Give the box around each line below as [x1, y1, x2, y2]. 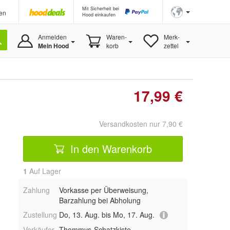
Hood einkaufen [82, 11, 116, 18]
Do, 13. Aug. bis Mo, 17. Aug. [59, 209, 155, 220]
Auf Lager [27, 166, 61, 176]
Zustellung [23, 209, 57, 220]
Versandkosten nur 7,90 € [99, 119, 183, 129]
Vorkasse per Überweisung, [59, 185, 148, 195]
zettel [163, 41, 179, 50]
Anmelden [37, 32, 67, 41]
